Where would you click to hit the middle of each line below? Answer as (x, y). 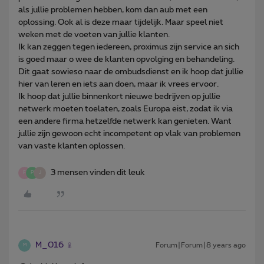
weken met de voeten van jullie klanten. (94, 34)
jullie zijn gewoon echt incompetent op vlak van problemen (129, 133)
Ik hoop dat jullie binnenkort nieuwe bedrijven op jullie (119, 96)
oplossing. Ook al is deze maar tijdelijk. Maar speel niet (121, 22)
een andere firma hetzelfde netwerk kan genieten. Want (125, 121)
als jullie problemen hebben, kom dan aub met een (113, 10)
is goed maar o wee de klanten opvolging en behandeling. (126, 59)
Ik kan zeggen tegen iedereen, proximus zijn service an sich (129, 47)
